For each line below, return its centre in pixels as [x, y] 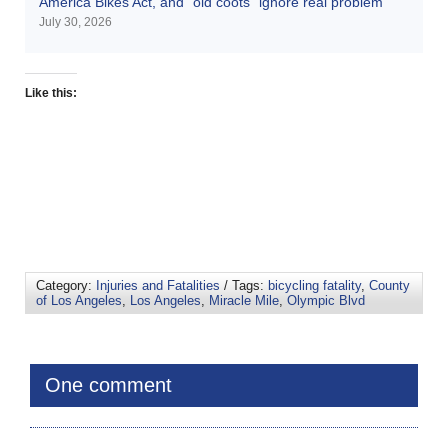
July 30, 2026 [75, 21]
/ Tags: [244, 285]
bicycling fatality [314, 285]
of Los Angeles [79, 300]
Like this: [51, 92]
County [389, 285]
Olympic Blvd [326, 300]
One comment [108, 384]
